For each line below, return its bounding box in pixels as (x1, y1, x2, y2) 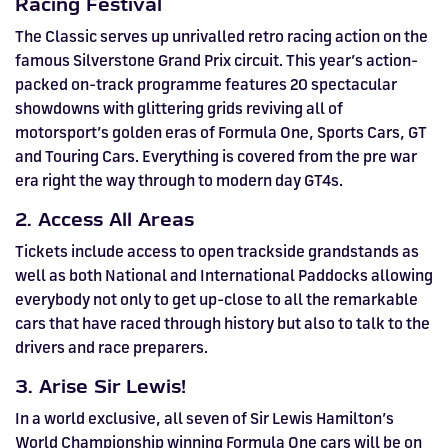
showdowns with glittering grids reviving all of (15, 98, 343, 119)
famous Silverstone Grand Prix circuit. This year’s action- (15, 50, 418, 71)
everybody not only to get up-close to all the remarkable (15, 289, 418, 310)
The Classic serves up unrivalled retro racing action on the (15, 26, 428, 47)
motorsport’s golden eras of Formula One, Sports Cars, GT (15, 122, 427, 143)
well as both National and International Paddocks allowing (15, 265, 433, 286)
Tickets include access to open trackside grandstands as (15, 241, 419, 262)
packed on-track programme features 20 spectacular (15, 74, 397, 95)
